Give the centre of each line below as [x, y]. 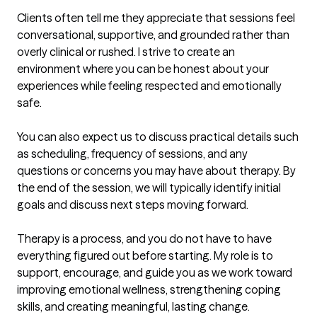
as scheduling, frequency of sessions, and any [132, 154]
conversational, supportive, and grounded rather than [153, 35]
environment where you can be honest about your [143, 69]
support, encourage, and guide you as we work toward [155, 273]
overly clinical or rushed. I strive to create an [126, 52]
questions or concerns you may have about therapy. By [156, 171]
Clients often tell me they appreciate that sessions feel [156, 18]
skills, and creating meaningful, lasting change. [133, 307]
